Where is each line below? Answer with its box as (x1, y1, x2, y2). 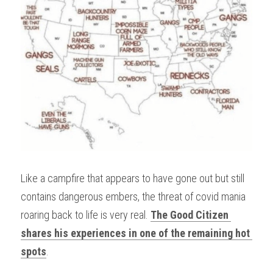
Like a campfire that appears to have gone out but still (21, 171, 244, 185)
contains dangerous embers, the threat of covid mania (21, 190, 246, 203)
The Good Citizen (151, 208, 229, 221)
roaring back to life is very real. (21, 208, 151, 221)
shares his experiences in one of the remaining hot (21, 226, 250, 239)
